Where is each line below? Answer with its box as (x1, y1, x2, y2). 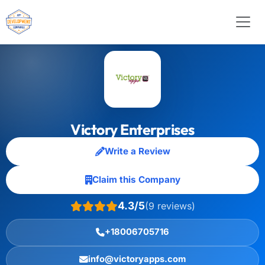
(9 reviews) (144, 199, 195, 212)
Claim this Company (92, 174, 180, 185)
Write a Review (104, 146, 170, 157)
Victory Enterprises (70, 120, 195, 138)
